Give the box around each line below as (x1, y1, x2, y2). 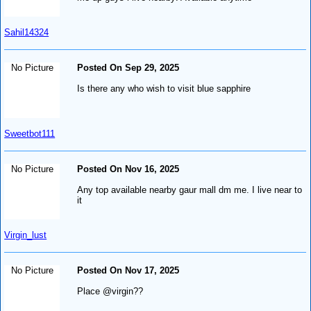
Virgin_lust (4, 229, 47, 240)
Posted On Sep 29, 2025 (77, 62, 180, 73)
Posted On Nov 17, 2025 (77, 264, 180, 276)
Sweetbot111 (4, 128, 56, 139)
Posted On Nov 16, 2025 (77, 163, 180, 174)
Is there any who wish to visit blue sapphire (77, 83, 251, 94)
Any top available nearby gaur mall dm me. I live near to (77, 184, 303, 195)
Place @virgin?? (77, 285, 144, 296)
